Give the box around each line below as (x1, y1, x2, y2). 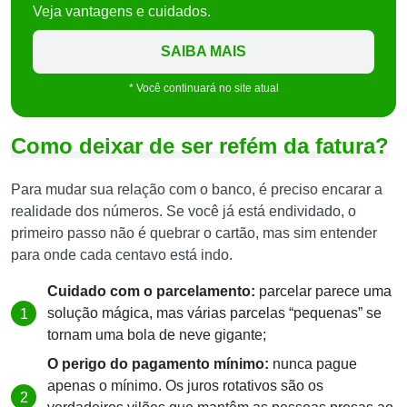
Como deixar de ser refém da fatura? (11, 134, 389, 158)
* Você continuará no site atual (128, 82, 279, 94)
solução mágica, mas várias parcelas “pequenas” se (47, 305, 382, 321)
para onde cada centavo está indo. (11, 247, 233, 263)
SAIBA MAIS (161, 44, 246, 59)
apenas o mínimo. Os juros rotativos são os (47, 378, 323, 393)
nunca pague (269, 356, 357, 372)
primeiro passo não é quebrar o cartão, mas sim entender (11, 225, 377, 241)
